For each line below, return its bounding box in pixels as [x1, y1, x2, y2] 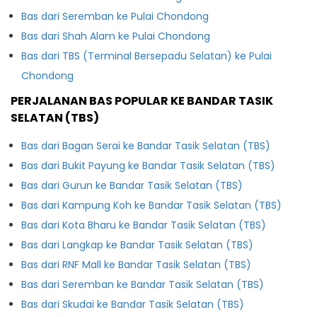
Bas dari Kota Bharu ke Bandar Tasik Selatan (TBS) [21, 217, 266, 232]
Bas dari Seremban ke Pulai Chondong [21, 8, 209, 23]
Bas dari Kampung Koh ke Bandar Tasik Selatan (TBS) [21, 197, 282, 212]
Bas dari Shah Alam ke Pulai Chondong [21, 28, 210, 43]
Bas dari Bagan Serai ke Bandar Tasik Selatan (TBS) [21, 138, 270, 153]
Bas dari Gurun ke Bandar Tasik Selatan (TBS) [21, 178, 243, 192]
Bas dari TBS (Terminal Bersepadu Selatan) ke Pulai [21, 48, 272, 63]
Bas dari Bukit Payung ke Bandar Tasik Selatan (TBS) [21, 158, 275, 173]
